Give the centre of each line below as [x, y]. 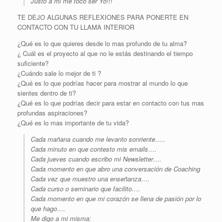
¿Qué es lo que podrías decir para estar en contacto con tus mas [111, 103]
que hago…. [48, 209]
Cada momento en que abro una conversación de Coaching [115, 169]
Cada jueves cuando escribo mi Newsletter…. [96, 159]
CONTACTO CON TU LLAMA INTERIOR [76, 27]
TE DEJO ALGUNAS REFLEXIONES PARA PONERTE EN [103, 17]
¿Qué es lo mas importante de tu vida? [73, 123]
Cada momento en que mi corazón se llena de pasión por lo [116, 199]
